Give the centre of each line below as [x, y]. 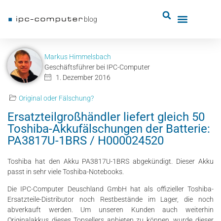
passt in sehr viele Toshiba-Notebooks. [66, 172]
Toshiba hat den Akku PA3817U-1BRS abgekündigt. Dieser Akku [110, 161]
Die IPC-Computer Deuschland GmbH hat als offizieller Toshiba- [110, 189]
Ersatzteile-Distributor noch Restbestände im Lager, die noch [110, 200]
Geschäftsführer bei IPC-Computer [97, 67]
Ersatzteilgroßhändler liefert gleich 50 [106, 117]
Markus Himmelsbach [78, 56]
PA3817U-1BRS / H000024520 [86, 141]
